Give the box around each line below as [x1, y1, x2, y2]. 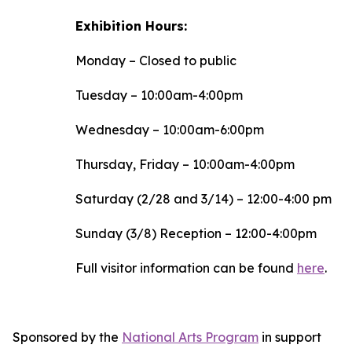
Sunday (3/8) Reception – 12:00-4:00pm [75, 225, 317, 241]
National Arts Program [122, 329, 258, 345]
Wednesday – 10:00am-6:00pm [75, 122, 264, 137]
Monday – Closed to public [75, 53, 236, 68]
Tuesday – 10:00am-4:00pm [75, 87, 243, 103]
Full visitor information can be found [75, 260, 297, 276]
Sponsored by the [13, 329, 122, 345]
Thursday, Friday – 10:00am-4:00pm [75, 156, 295, 172]
